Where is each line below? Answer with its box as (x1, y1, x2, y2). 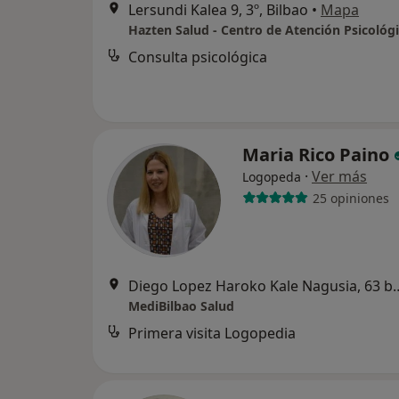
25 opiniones (312, 189, 389, 207)
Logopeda (242, 168, 301, 185)
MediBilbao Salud (128, 297, 234, 314)
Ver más (312, 167, 367, 186)
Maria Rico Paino (242, 142, 394, 167)
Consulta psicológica (128, 47, 267, 67)
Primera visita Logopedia (128, 323, 296, 343)
